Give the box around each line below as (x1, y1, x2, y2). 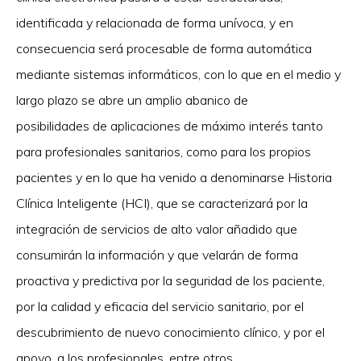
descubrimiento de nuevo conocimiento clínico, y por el (16, 324, 325, 341)
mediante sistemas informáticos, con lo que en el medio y (16, 66, 341, 83)
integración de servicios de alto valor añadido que (16, 221, 297, 238)
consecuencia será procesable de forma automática (16, 40, 312, 57)
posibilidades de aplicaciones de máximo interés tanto (16, 118, 323, 135)
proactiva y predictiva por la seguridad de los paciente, (16, 272, 325, 289)
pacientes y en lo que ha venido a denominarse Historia (16, 169, 332, 186)
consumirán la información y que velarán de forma (16, 247, 298, 263)
